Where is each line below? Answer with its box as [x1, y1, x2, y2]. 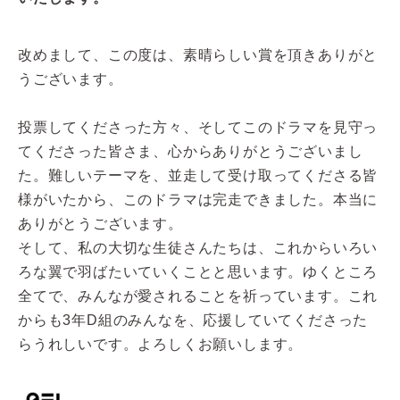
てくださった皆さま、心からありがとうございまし [18, 143, 363, 159]
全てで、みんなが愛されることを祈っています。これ [18, 287, 379, 304]
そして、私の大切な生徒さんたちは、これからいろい [18, 239, 379, 255]
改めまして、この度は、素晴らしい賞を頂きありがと [18, 46, 379, 62]
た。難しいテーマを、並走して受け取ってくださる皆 [18, 167, 379, 183]
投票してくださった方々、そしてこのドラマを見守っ [18, 119, 379, 135]
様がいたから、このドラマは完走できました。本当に [18, 191, 379, 207]
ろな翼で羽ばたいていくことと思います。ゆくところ [18, 263, 379, 279]
